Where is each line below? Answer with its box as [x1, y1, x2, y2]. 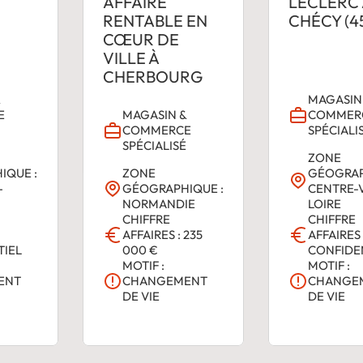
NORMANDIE [122, 196, 195, 212]
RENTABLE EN [102, 10, 207, 31]
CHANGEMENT [122, 273, 207, 289]
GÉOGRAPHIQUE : [122, 181, 224, 197]
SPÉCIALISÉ [122, 138, 186, 154]
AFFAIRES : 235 [122, 227, 203, 243]
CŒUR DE [102, 28, 179, 49]
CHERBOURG [102, 66, 203, 87]
